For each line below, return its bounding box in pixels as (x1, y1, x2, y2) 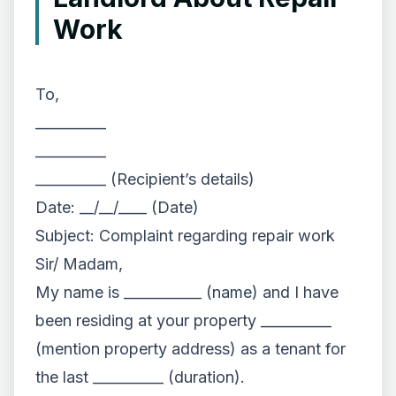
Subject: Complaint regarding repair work (35, 226, 335, 245)
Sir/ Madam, (35, 255, 123, 273)
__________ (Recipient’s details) (35, 170, 255, 188)
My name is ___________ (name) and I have (35, 283, 339, 301)
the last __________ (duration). (35, 368, 245, 386)
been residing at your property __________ (35, 311, 331, 330)
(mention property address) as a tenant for (35, 339, 346, 358)
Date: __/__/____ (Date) (35, 198, 199, 217)
